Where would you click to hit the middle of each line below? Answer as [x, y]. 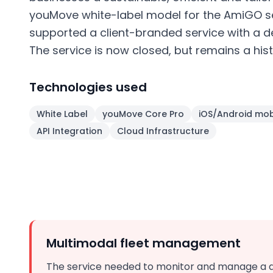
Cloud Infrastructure [163, 131]
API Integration [69, 131]
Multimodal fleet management [144, 243]
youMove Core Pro [143, 114]
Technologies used [88, 87]
